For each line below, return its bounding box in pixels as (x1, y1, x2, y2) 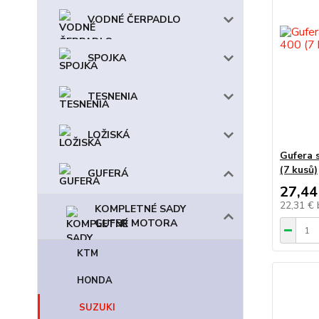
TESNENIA (88, 90, 137, 103)
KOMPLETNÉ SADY (95, 202, 186, 216)
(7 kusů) (279, 163, 318, 177)
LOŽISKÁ (88, 128, 130, 142)
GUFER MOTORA (95, 216, 177, 230)
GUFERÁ (88, 167, 128, 180)
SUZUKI (79, 301, 115, 314)
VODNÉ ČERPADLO (88, 13, 181, 26)
